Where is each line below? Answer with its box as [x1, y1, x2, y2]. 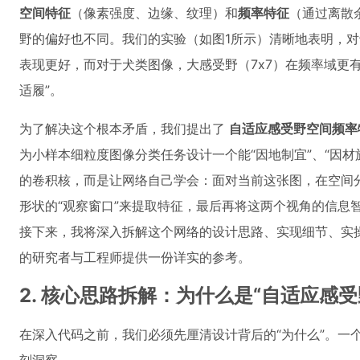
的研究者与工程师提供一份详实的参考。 [19, 249, 251, 265]
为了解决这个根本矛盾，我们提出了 [19, 121, 229, 137]
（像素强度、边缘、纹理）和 [71, 5, 238, 21]
